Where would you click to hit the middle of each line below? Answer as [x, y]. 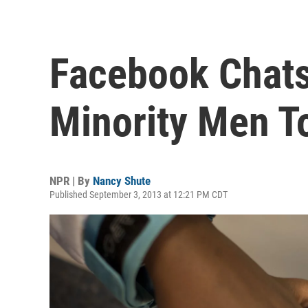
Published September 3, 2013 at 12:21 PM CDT [139, 194]
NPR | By [71, 180]
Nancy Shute [122, 180]
